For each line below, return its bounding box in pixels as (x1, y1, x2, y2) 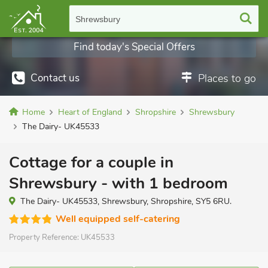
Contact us (31, 71, 80, 85)
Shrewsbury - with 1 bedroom (9, 173, 228, 194)
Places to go (198, 71, 256, 86)
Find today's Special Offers (73, 40, 195, 54)
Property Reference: (9, 232, 81, 243)
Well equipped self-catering (56, 212, 180, 226)
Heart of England (58, 106, 122, 118)
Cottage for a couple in (9, 152, 173, 173)
